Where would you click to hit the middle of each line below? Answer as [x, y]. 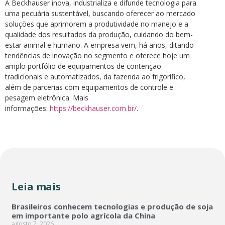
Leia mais [36, 186]
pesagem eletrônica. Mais [47, 98]
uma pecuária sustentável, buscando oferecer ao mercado [100, 14]
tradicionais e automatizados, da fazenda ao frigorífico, [95, 77]
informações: [27, 108]
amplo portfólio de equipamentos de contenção [83, 66]
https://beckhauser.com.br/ [93, 108]
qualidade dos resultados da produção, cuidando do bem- [99, 35]
